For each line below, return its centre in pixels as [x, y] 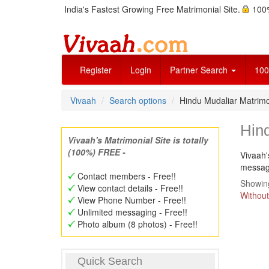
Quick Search [110, 261]
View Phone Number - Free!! [131, 200]
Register [96, 70]
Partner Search [200, 70]
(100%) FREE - [97, 152]
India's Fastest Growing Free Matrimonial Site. [153, 9]
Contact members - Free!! [125, 176]
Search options [138, 100]
